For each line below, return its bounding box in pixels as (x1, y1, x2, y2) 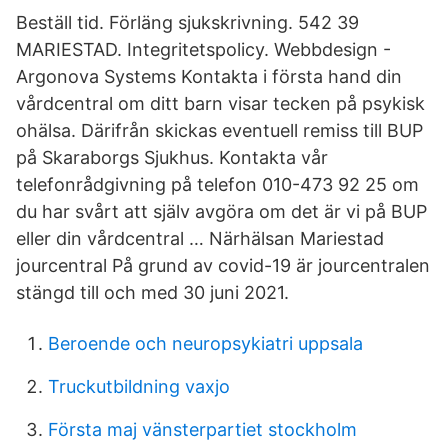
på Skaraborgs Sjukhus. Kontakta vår (16, 147, 328, 168)
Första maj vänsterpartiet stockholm (48, 419, 357, 440)
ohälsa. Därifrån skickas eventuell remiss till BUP (16, 120, 423, 141)
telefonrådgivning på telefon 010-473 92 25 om (16, 174, 419, 195)
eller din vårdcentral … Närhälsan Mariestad (16, 228, 384, 249)
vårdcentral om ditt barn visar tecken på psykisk (16, 93, 425, 114)
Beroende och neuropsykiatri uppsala (48, 333, 363, 354)
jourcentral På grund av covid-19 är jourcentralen (16, 255, 430, 276)
